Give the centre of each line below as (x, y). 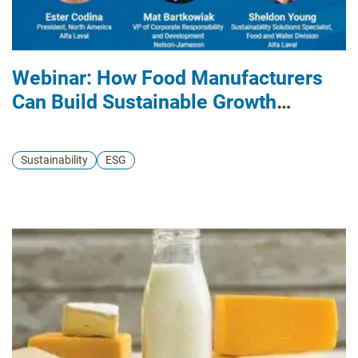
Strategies (58, 125)
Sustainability (54, 159)
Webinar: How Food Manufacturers (167, 78)
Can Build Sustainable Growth (144, 101)
